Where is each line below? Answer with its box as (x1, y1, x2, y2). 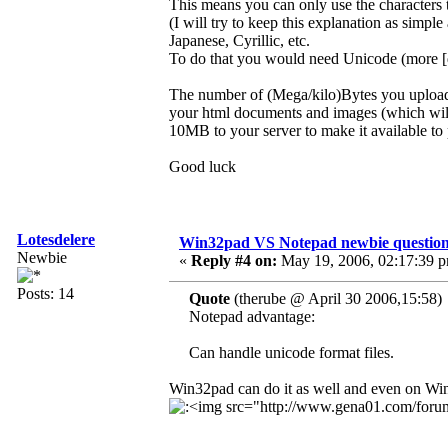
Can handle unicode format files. (189, 344, 394, 362)
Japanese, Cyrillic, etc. (169, 32, 310, 50)
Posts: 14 (17, 285, 74, 303)
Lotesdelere (17, 231, 95, 249)
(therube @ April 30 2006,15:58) (230, 290, 442, 308)
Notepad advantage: (189, 308, 315, 326)
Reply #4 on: (191, 252, 277, 270)
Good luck (169, 158, 236, 176)
